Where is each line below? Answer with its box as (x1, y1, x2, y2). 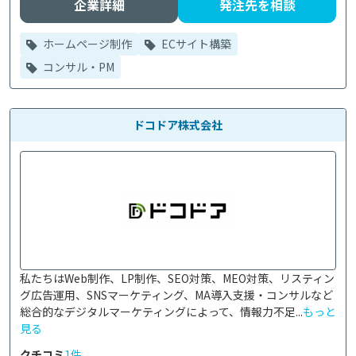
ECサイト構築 (159, 36, 231, 52)
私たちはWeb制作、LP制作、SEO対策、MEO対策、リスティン (20, 270, 335, 286)
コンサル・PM (41, 59, 114, 75)
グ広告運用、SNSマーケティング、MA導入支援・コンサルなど (20, 287, 333, 303)
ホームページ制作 (41, 36, 132, 52)
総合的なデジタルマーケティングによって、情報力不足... (20, 304, 303, 319)
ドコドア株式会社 (133, 117, 222, 133)
